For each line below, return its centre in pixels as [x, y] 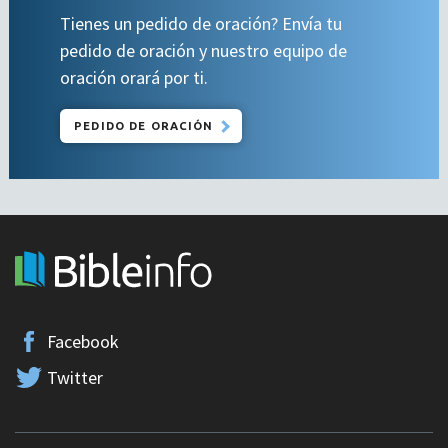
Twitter [74, 377]
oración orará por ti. [134, 77]
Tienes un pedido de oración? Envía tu [201, 23]
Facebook [82, 341]
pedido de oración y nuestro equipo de [203, 50]
